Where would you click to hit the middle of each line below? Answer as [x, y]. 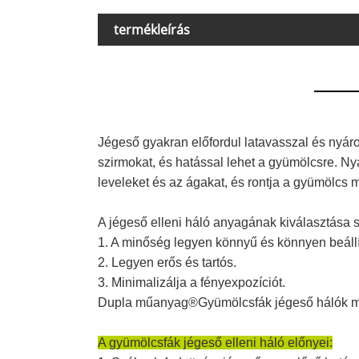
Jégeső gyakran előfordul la [176, 143]
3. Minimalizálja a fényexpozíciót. [192, 283]
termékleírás [152, 30]
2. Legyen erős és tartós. [167, 263]
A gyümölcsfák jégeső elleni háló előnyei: [215, 343]
